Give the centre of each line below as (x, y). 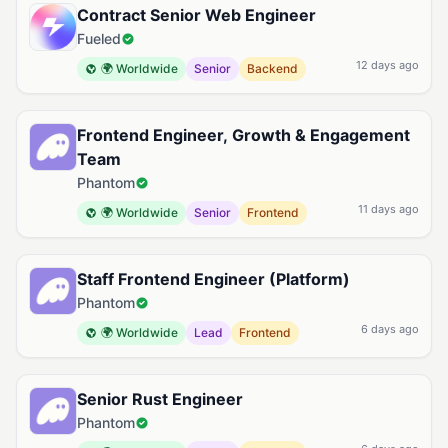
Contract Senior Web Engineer (196, 15)
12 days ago (387, 65)
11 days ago (388, 209)
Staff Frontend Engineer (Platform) (213, 279)
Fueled (99, 38)
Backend (272, 68)
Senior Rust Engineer (160, 399)
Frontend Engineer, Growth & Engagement (243, 135)
